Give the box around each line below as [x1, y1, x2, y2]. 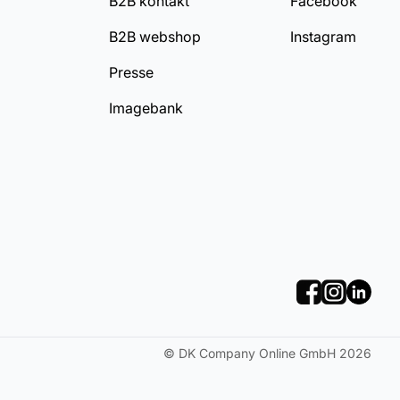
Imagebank [109, 99, 184, 117]
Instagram [290, 28, 356, 46]
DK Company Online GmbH [179, 346, 336, 361]
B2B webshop [109, 28, 202, 46]
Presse [109, 63, 154, 81]
